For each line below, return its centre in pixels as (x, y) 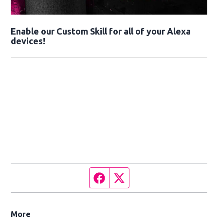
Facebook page (131, 177)
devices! (28, 41)
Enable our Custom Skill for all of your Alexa (101, 31)
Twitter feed (146, 177)
